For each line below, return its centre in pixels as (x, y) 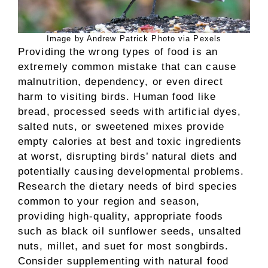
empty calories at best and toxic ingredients (130, 141)
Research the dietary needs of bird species (128, 186)
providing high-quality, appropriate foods (121, 216)
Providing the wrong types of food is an (118, 52)
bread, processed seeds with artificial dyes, (130, 112)
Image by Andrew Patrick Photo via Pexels (134, 39)
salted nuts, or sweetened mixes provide (121, 127)
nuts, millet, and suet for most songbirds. (124, 246)
